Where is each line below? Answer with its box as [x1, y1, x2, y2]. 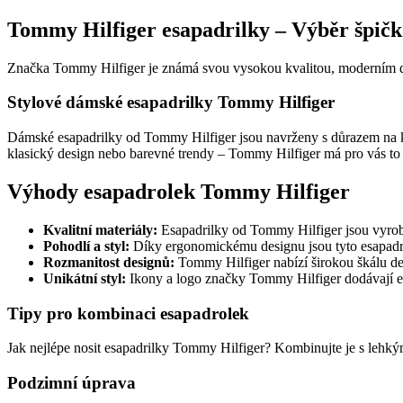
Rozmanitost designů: [43, 254, 175, 270]
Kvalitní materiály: [43, 221, 157, 237]
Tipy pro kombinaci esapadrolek [7, 303, 249, 323]
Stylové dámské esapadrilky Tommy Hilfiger [7, 93, 335, 112]
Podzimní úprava [7, 373, 136, 393]
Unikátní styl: [43, 270, 126, 286]
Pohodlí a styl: [43, 237, 130, 254]
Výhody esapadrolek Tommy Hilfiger [7, 180, 350, 204]
